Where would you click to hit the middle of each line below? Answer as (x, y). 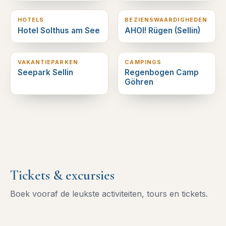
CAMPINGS (143, 62)
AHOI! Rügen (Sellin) (163, 30)
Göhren (139, 82)
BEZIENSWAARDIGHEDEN (166, 20)
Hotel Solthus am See (59, 30)
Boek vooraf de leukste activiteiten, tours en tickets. (109, 193)
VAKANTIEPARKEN (48, 62)
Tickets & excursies (62, 175)
